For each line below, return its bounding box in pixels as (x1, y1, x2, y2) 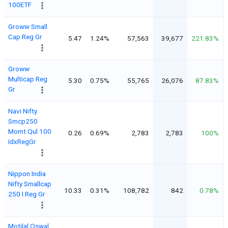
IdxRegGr (8, 137, 36, 146)
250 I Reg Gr (8, 189, 45, 198)
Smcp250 (8, 117, 38, 125)
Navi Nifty (8, 106, 37, 115)
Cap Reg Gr (8, 32, 42, 41)
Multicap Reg (8, 74, 47, 83)
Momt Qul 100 (8, 127, 51, 135)
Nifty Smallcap (8, 179, 51, 188)
